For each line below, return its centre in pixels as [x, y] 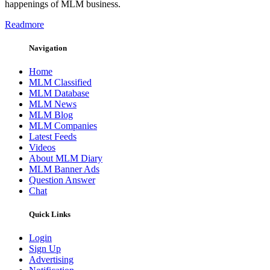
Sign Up [45, 249]
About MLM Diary [66, 159]
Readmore [24, 24]
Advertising [51, 260]
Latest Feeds [53, 137]
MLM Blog [51, 115]
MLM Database [59, 93]
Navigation [48, 48]
